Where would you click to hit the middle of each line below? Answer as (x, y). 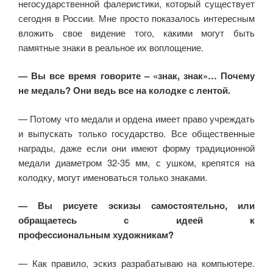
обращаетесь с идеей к (136, 220)
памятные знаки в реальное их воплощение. (111, 47)
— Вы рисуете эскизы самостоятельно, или (136, 206)
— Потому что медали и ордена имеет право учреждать (136, 118)
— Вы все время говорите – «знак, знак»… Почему (136, 76)
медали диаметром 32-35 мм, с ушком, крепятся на (136, 162)
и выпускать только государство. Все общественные (136, 133)
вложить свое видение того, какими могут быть (136, 32)
